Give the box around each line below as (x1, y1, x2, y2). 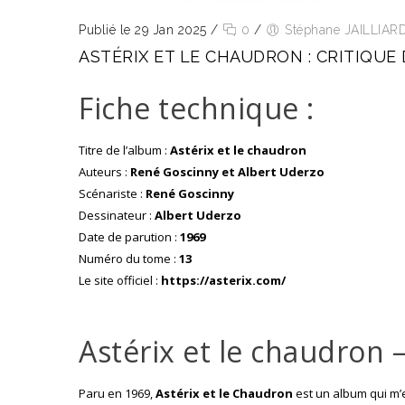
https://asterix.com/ (161, 272, 286, 289)
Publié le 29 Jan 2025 (79, 23, 207, 38)
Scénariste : (79, 185, 146, 202)
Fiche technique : (79, 89, 315, 128)
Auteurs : (79, 164, 130, 181)
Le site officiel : (79, 272, 161, 289)
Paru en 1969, (79, 384, 155, 401)
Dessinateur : (79, 207, 155, 224)
